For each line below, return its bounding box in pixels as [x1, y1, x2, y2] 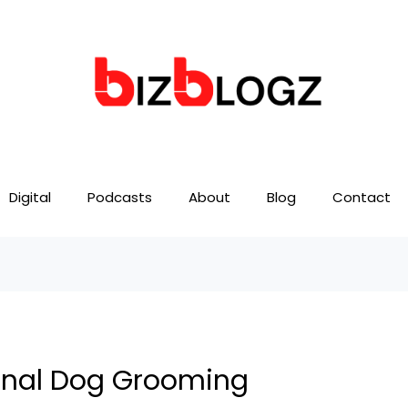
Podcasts [87, 188, 152, 208]
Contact [332, 188, 391, 208]
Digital [9, 188, 51, 208]
